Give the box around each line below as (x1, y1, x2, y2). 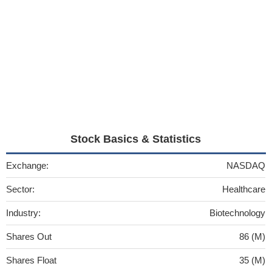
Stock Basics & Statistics (70, 132, 202, 145)
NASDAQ (226, 160, 265, 171)
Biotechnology (209, 207, 265, 218)
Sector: (6, 183, 35, 194)
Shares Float (6, 254, 56, 265)
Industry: (6, 207, 41, 218)
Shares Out (6, 231, 52, 242)
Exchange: (6, 160, 49, 171)
